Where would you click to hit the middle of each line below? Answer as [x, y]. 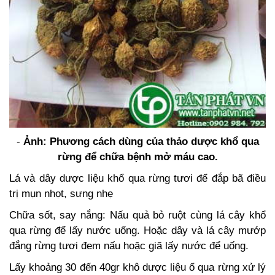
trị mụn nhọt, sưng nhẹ [61, 193]
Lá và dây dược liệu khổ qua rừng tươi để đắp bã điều [137, 178]
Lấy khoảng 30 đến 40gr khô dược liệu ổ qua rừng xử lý [137, 267]
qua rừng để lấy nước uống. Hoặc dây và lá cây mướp [137, 230]
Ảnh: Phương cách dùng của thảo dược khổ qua [141, 141]
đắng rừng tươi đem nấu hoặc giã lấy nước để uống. [129, 246]
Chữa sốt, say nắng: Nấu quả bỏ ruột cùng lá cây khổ [137, 215]
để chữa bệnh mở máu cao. [151, 157]
